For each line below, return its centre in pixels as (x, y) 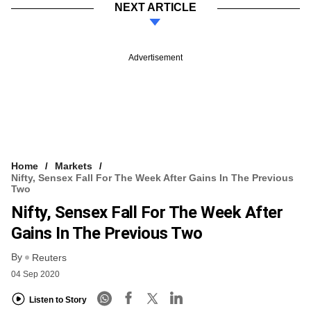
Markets (74, 166)
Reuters (49, 258)
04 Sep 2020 (35, 275)
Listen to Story (58, 300)
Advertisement (155, 57)
